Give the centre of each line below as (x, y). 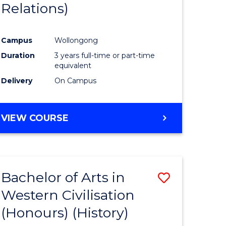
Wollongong (76, 40)
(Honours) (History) (65, 212)
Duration (18, 55)
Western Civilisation (68, 195)
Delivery (17, 80)
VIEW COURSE (35, 118)
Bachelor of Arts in (63, 177)
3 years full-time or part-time (105, 55)
